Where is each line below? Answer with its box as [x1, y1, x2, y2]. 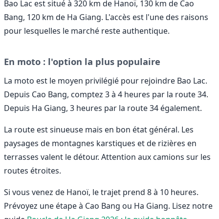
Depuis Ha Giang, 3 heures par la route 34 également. [4, 103, 202, 114]
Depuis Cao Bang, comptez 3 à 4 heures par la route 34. [4, 89, 208, 100]
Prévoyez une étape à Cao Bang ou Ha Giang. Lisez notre [4, 200, 213, 212]
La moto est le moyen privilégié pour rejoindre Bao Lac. [4, 75, 207, 87]
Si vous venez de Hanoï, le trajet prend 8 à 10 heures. [4, 187, 198, 198]
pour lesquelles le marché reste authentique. [4, 25, 170, 36]
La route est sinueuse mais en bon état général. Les [4, 124, 194, 135]
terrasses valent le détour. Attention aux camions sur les [4, 152, 211, 163]
